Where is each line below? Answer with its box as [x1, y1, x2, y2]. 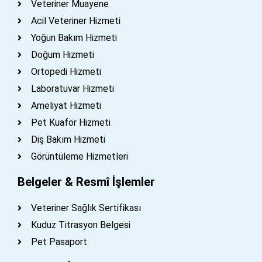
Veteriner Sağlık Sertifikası [30, 202, 141, 213]
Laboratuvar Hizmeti [30, 82, 114, 94]
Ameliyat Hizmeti [30, 99, 101, 111]
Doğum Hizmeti [30, 49, 94, 60]
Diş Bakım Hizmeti [30, 133, 105, 145]
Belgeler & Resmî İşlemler [18, 174, 155, 189]
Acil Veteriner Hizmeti [30, 15, 120, 26]
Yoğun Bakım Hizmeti [30, 32, 117, 43]
